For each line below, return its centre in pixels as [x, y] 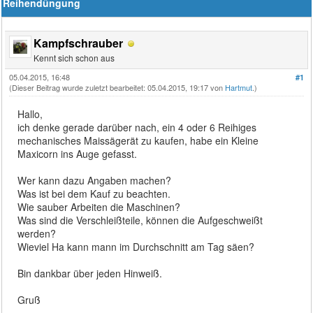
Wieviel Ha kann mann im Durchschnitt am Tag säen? [136, 246]
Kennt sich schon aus [74, 57]
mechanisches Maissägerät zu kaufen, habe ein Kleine [138, 140]
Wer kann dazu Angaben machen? [95, 180]
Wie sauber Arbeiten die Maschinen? [99, 206]
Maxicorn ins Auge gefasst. [78, 153]
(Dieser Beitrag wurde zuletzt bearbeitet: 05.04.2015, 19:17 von [117, 87]
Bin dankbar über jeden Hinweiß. [90, 273]
